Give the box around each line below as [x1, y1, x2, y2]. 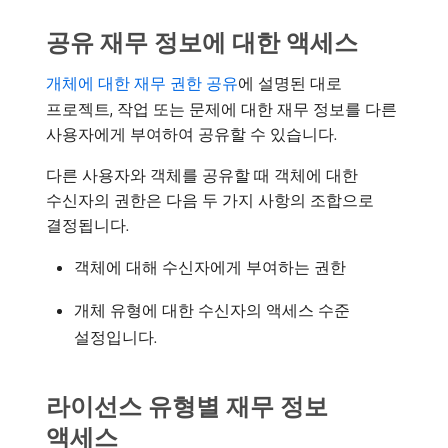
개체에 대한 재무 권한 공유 [46, 72, 238, 93]
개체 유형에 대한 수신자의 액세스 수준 [74, 299, 350, 320]
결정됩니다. [46, 214, 129, 235]
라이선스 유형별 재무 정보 [46, 390, 328, 421]
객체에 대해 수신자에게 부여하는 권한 [74, 256, 346, 277]
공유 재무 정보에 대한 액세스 [46, 26, 358, 57]
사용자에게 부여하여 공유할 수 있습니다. [46, 123, 337, 144]
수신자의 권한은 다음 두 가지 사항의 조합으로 [46, 189, 374, 210]
